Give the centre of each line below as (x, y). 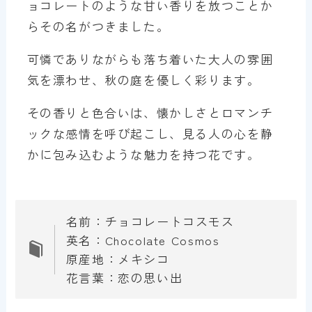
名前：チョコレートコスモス (150, 221)
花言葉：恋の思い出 (124, 278)
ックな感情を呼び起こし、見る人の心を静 (150, 133)
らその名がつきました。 (98, 26)
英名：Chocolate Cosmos (143, 240)
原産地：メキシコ (118, 259)
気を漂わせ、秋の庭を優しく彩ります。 (143, 79)
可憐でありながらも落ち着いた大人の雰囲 (150, 58)
